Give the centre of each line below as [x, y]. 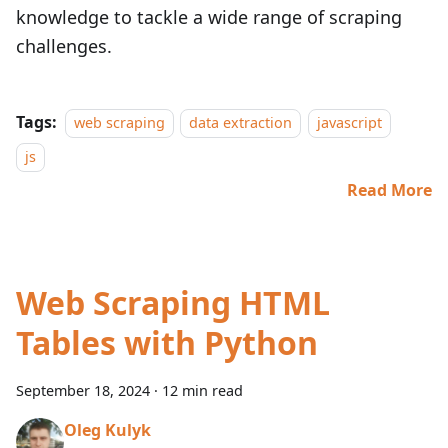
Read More [389, 190]
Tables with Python [167, 342]
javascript [349, 122]
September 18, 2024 [83, 390]
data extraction [241, 122]
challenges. [64, 46]
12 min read [202, 390]
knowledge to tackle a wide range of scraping [209, 17]
